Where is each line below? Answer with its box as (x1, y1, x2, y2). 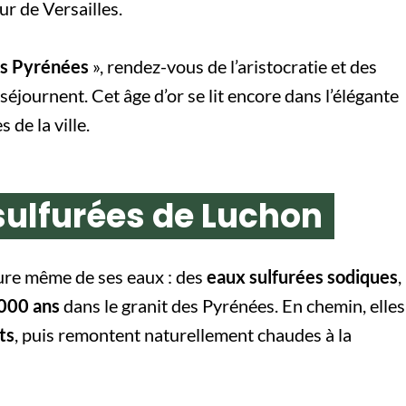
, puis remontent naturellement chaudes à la (14, 323, 352, 345)
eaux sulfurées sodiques (207, 265, 398, 287)
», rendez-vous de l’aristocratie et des (89, 54, 377, 77)
